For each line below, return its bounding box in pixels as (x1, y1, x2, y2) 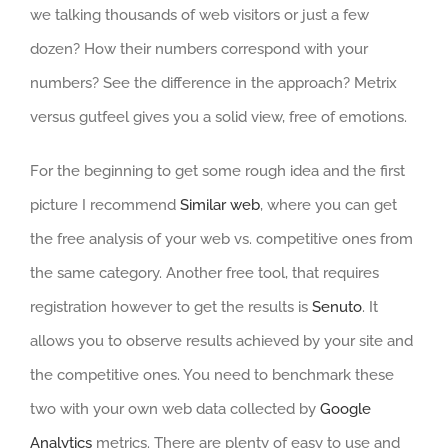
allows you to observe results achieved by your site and (30, 332, 413, 350)
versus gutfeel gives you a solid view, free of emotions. (30, 108, 407, 126)
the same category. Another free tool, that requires (30, 264, 379, 282)
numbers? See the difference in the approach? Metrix (30, 74, 397, 92)
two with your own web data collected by (30, 400, 320, 418)
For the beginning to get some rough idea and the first (30, 162, 405, 180)
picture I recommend (30, 196, 180, 214)
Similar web (180, 196, 260, 214)
